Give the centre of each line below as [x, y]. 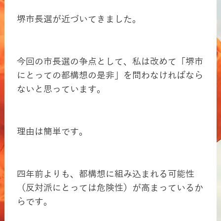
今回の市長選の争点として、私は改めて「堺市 [110, 62]
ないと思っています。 [61, 90]
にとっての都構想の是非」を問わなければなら [110, 76]
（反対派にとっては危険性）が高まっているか [110, 188]
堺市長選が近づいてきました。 [79, 19]
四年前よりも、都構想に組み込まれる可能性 [105, 174]
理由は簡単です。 [52, 132]
